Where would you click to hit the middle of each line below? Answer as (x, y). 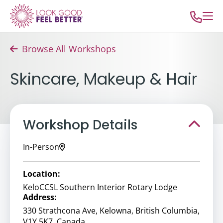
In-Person (41, 147)
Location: (42, 174)
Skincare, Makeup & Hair (104, 79)
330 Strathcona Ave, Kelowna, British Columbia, (111, 211)
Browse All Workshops (69, 49)
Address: (40, 197)
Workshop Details (80, 125)
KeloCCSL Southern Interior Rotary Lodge (100, 187)
